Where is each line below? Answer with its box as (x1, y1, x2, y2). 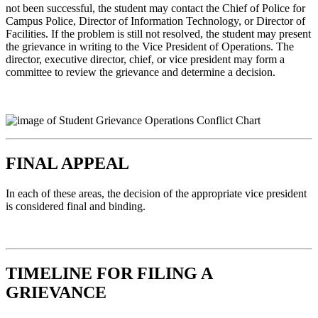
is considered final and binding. (6, 199, 146, 212)
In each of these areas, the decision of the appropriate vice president (6, 187, 307, 199)
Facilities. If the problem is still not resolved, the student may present (6, 28, 311, 40)
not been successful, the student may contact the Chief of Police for (6, 2, 305, 15)
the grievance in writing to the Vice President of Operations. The (6, 40, 294, 53)
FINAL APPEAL (6, 154, 129, 173)
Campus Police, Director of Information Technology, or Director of (6, 15, 305, 28)
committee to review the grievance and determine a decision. (6, 66, 278, 79)
